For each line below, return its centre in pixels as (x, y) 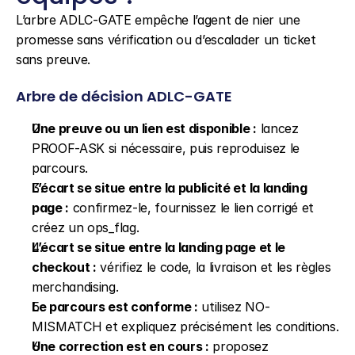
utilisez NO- (234, 307)
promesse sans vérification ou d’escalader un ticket (166, 40)
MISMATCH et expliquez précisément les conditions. (185, 326)
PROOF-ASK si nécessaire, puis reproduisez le (166, 148)
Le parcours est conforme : (115, 307)
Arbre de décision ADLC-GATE (124, 96)
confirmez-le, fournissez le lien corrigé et (192, 208)
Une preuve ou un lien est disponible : (144, 128)
